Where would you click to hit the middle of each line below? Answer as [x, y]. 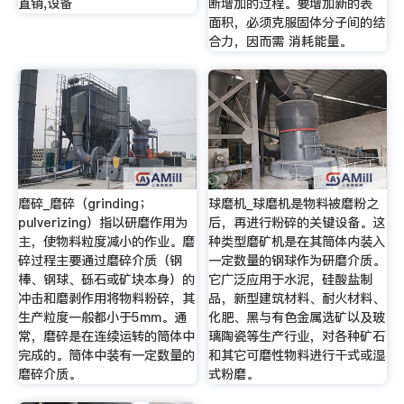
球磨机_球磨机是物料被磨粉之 [294, 204]
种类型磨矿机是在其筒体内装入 [297, 242]
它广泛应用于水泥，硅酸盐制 [291, 280]
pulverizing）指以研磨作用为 [102, 223]
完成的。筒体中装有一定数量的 [106, 356]
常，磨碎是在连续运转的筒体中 [106, 337]
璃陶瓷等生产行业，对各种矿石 [297, 337]
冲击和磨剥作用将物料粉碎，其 [106, 299]
